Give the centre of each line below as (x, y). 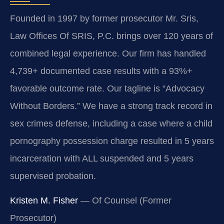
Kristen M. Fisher (44, 201)
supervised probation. (53, 176)
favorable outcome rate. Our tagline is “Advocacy (107, 89)
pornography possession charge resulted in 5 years (112, 141)
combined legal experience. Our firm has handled (108, 54)
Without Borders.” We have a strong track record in (111, 106)
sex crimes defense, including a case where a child (111, 124)
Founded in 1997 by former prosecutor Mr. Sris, (104, 19)
